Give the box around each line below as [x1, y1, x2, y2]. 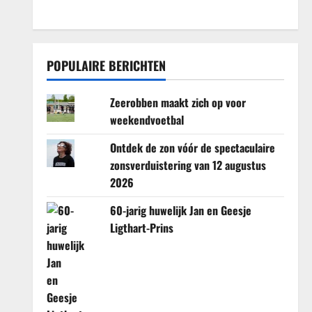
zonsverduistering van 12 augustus [109, 157, 266, 173]
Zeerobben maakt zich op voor [109, 94, 246, 111]
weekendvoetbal [109, 111, 184, 128]
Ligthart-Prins [109, 219, 173, 236]
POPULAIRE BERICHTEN [46, 56, 166, 75]
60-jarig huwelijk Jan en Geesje [109, 202, 251, 219]
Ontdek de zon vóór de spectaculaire [109, 139, 275, 156]
